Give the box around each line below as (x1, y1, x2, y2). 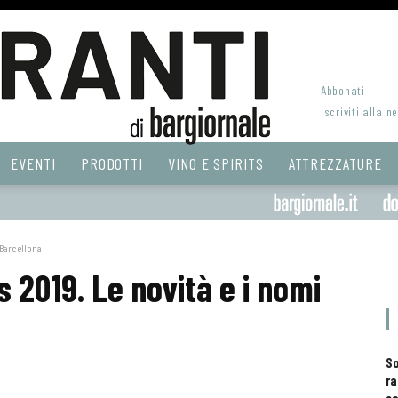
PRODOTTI (80, 154, 144, 173)
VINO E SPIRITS (168, 154, 264, 173)
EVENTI (11, 154, 56, 173)
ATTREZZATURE (288, 154, 382, 173)
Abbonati (321, 83, 365, 99)
